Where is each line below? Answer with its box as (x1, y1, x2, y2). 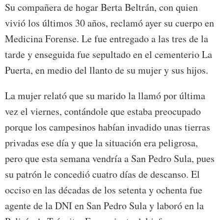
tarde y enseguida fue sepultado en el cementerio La (5, 48, 212, 61)
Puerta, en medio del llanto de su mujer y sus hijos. (5, 63, 208, 77)
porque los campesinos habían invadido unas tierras (5, 120, 210, 134)
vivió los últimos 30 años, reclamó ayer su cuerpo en (5, 16, 214, 30)
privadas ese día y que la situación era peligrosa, (5, 136, 198, 150)
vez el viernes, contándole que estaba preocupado (5, 105, 201, 118)
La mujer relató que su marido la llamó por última (5, 89, 205, 103)
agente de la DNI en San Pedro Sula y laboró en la (5, 199, 204, 213)
